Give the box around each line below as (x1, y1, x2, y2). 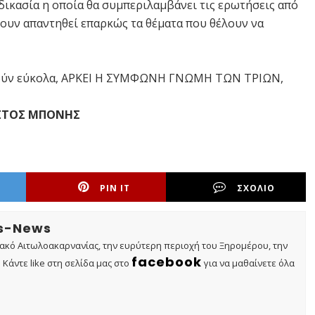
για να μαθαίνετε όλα (202, 256, 295, 269)
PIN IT (100, 181, 131, 194)
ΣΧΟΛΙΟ (237, 181, 276, 194)
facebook (131, 252, 202, 271)
